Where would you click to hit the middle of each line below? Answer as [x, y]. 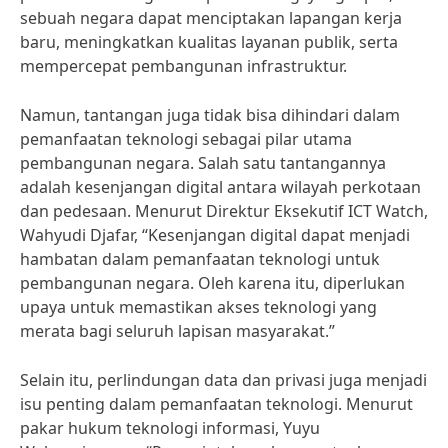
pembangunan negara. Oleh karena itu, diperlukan [212, 283]
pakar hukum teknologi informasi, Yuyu [170, 428]
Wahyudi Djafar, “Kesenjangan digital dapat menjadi [215, 235]
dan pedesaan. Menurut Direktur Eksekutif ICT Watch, [224, 211]
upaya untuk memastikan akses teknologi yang [198, 307]
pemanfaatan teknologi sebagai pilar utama [186, 139]
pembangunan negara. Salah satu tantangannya [203, 163]
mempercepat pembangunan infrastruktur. [183, 66]
